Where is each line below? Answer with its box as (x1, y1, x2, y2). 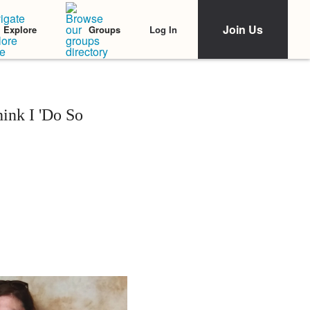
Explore (3, 23, 37, 36)
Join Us (223, 21, 263, 37)
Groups (89, 23, 120, 36)
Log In (149, 22, 177, 36)
